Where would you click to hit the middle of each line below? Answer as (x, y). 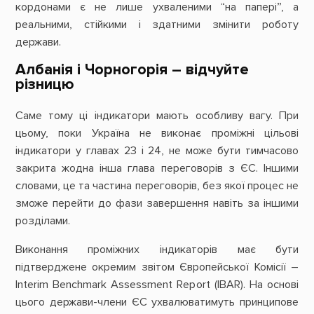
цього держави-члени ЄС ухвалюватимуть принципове (157, 302)
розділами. (44, 220)
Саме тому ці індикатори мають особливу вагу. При (157, 115)
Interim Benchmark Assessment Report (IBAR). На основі (157, 285)
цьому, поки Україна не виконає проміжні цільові (157, 133)
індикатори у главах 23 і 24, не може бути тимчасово (157, 150)
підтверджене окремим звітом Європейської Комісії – (157, 267)
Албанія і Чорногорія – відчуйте (132, 70)
